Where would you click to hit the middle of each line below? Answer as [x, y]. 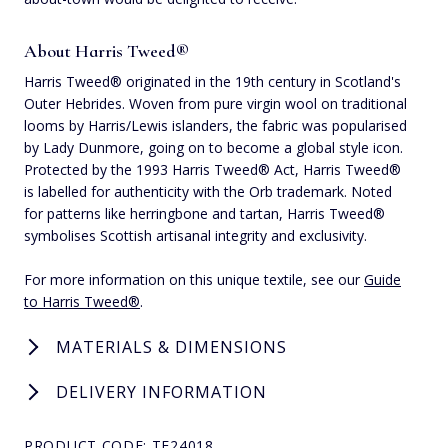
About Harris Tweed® [106, 50]
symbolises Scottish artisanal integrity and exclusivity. [195, 235]
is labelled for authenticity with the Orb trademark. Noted [208, 191]
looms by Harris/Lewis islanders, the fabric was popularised [215, 125]
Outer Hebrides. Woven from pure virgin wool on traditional [215, 103]
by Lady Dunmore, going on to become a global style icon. [213, 147]
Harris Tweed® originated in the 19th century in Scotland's [212, 81]
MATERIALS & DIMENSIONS [171, 346]
